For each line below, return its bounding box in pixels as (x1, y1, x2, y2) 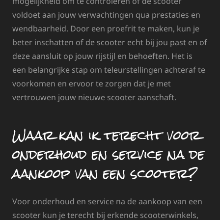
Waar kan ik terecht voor (12, 121, 200, 149)
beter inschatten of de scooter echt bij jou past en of (12, 36, 207, 48)
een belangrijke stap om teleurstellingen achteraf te (12, 64, 205, 75)
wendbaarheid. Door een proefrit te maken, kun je (12, 23, 199, 34)
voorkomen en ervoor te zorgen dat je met (12, 78, 171, 89)
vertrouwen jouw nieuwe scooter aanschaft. (12, 91, 176, 103)
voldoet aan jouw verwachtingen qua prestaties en (12, 9, 200, 20)
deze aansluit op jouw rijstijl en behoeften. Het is (12, 50, 192, 61)
